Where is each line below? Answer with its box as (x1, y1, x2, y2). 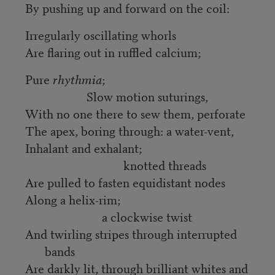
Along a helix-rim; (25, 190, 120, 208)
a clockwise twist (25, 207, 192, 225)
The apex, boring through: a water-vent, (25, 121, 234, 139)
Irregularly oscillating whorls (25, 25, 176, 44)
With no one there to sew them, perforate (25, 104, 246, 122)
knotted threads (25, 155, 206, 174)
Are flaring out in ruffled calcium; (25, 42, 201, 61)
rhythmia (52, 69, 102, 88)
